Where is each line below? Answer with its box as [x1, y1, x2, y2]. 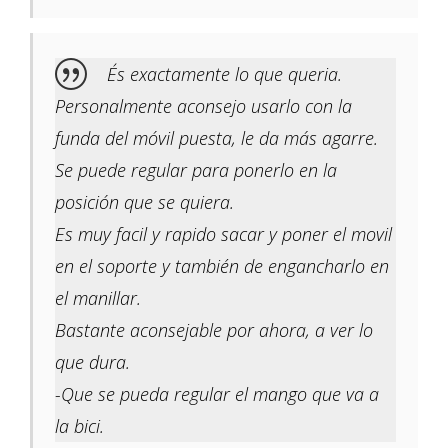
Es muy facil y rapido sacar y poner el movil [55, 222, 392, 247]
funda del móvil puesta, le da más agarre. [55, 126, 378, 151]
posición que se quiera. [55, 190, 234, 215]
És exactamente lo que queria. [107, 62, 342, 87]
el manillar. [55, 286, 141, 311]
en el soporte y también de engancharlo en [55, 254, 389, 279]
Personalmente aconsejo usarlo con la [55, 94, 352, 119]
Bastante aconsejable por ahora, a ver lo [55, 318, 373, 343]
